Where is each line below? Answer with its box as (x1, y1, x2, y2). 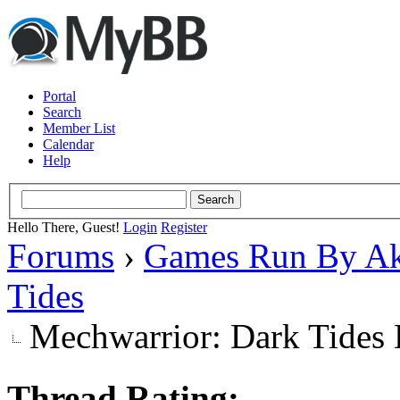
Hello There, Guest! (7, 219, 123, 235)
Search (43, 104, 81, 120)
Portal (43, 88, 76, 104)
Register (161, 219, 207, 235)
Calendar (43, 137, 94, 152)
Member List (43, 121, 115, 136)
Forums (7, 236, 114, 275)
